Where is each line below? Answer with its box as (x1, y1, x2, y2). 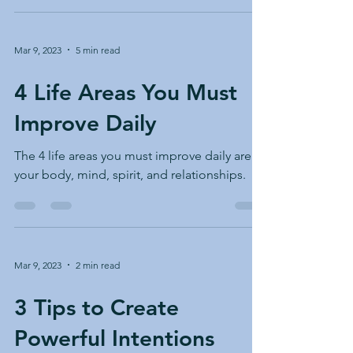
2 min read (76, 258, 120, 271)
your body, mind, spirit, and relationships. (14, 167, 246, 182)
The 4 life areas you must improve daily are (14, 148, 251, 163)
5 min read (76, 43, 120, 56)
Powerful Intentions (14, 325, 214, 351)
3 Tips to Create (14, 294, 179, 321)
